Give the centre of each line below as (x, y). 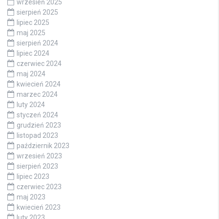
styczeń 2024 (37, 115)
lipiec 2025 (33, 23)
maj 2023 (31, 197)
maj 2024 (31, 74)
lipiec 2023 (33, 177)
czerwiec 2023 (39, 187)
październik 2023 (43, 146)
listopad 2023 (37, 136)
